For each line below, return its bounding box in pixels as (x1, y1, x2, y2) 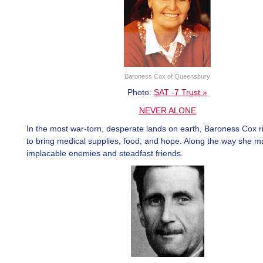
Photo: (127, 87, 154, 97)
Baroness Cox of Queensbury (124, 73, 210, 80)
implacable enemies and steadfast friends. (26, 149, 183, 158)
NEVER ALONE (139, 106, 196, 115)
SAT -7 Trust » (154, 87, 207, 97)
